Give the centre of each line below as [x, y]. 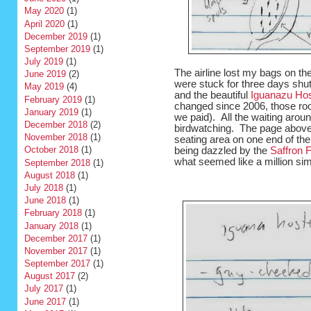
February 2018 [53, 213]
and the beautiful [212, 95]
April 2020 [44, 24]
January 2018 [51, 226]
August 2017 [49, 276]
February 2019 [53, 99]
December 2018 [56, 125]
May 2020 [44, 11]
